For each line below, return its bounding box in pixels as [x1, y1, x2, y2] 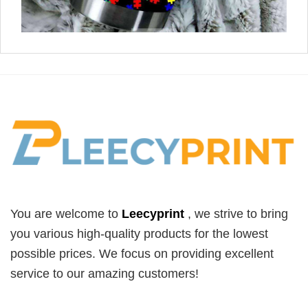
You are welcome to [10, 206, 122, 221]
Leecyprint [122, 206, 184, 221]
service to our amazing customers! [10, 266, 199, 280]
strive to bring [210, 206, 288, 221]
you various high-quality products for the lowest [10, 226, 268, 241]
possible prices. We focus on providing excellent [10, 246, 274, 261]
